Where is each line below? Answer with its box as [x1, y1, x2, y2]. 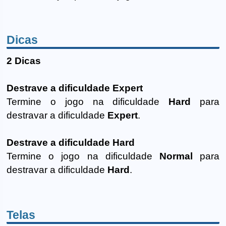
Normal [159, 151, 193, 162]
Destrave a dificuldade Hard [7, 137, 135, 148]
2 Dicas [7, 55, 41, 67]
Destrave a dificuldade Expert [7, 83, 143, 94]
